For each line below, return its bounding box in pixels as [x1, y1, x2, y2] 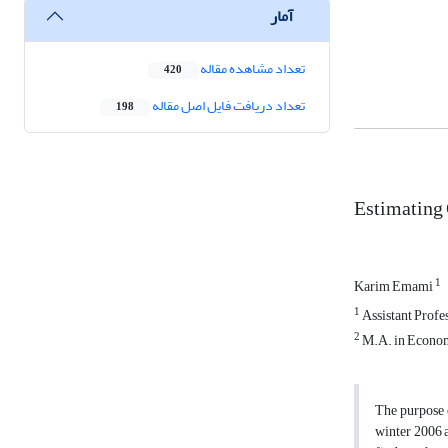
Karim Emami [354, 273, 435, 301]
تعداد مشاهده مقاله [198, 55, 305, 83]
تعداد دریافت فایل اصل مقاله [150, 92, 305, 120]
